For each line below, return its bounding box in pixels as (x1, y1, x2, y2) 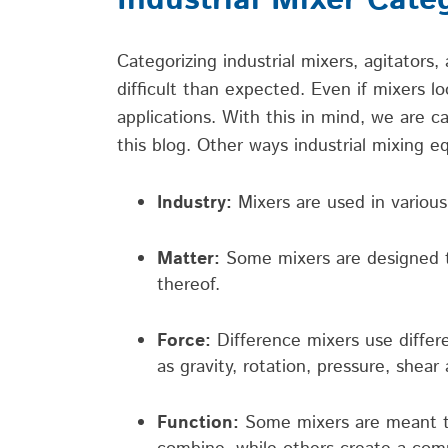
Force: (157, 327, 211, 354)
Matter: (157, 245, 226, 272)
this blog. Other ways (117, 132, 294, 159)
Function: (157, 409, 239, 436)
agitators (358, 48, 434, 75)
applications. (117, 104, 222, 131)
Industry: (157, 189, 232, 216)
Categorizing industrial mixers (117, 48, 353, 75)
